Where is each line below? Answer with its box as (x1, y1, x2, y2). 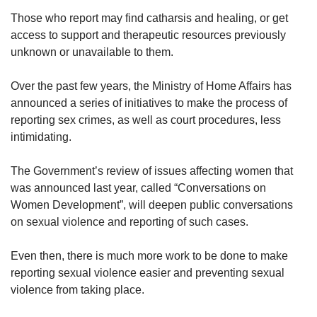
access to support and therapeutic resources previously (11, 28, 286, 41)
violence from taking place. (11, 283, 144, 296)
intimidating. (11, 130, 71, 143)
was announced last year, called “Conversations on (11, 181, 266, 194)
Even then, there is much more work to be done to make (11, 249, 288, 262)
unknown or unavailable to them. (11, 45, 176, 58)
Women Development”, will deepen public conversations (11, 198, 293, 211)
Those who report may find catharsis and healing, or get (11, 11, 288, 24)
